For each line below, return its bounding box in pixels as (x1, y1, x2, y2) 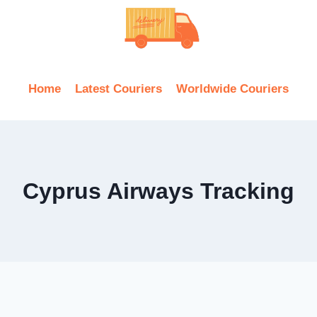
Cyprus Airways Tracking (23, 178, 294, 204)
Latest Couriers (75, 81, 162, 96)
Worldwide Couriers (176, 81, 289, 96)
